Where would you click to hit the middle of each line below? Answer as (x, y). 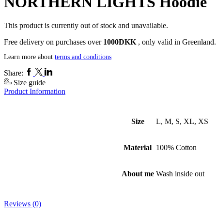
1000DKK (121, 42)
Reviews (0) (23, 204)
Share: (14, 73)
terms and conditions (83, 57)
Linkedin (58, 72)
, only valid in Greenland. (177, 42)
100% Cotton (176, 148)
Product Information (35, 92)
